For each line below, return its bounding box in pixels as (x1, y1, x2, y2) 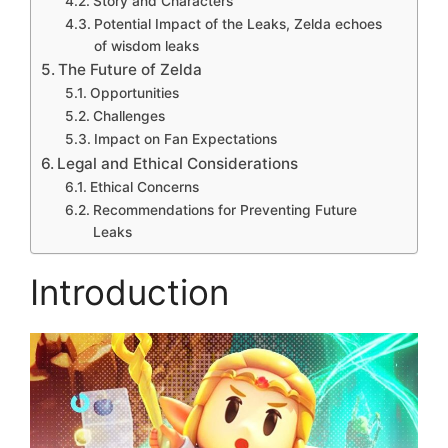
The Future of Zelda (58, 59, 203, 79)
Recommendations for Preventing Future (92, 201, 357, 218)
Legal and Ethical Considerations (57, 153, 299, 173)
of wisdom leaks (93, 37, 199, 54)
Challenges (92, 107, 165, 124)
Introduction (30, 270, 229, 313)
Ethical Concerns (89, 178, 199, 195)
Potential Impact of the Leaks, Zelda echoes (93, 15, 382, 32)
